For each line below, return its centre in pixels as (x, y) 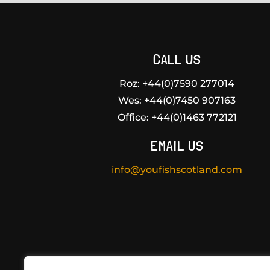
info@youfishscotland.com (177, 169)
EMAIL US (177, 145)
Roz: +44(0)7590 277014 (177, 83)
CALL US (177, 59)
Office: (133, 117)
